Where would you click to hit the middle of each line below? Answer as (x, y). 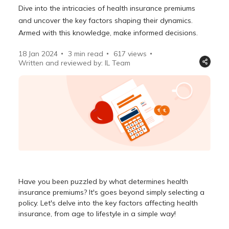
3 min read (86, 53)
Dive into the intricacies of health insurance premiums (107, 8)
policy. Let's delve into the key (69, 203)
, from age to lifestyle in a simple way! (113, 213)
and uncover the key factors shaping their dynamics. (106, 20)
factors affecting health (158, 203)
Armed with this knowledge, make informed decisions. (108, 32)
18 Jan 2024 (38, 53)
